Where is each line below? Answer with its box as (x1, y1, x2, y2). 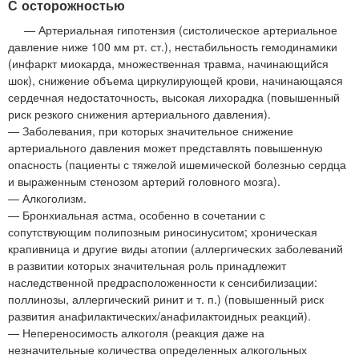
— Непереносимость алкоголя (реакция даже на (8, 325, 264, 341)
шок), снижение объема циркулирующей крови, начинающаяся (8, 72, 343, 89)
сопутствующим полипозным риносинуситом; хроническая (8, 224, 317, 240)
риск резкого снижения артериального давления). (8, 106, 271, 123)
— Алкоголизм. (8, 190, 87, 207)
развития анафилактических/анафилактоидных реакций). (8, 308, 311, 325)
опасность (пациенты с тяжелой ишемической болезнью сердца (8, 156, 346, 173)
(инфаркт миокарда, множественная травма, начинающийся (8, 55, 329, 72)
